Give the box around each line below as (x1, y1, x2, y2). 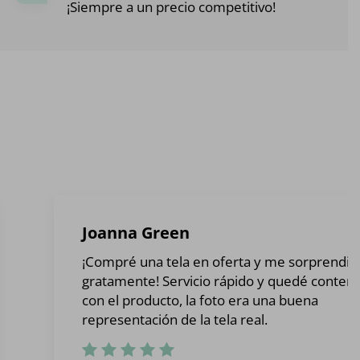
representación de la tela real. (82, 310, 268, 329)
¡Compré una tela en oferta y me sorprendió (82, 252, 358, 272)
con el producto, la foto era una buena (82, 291, 319, 310)
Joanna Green (82, 222, 190, 244)
